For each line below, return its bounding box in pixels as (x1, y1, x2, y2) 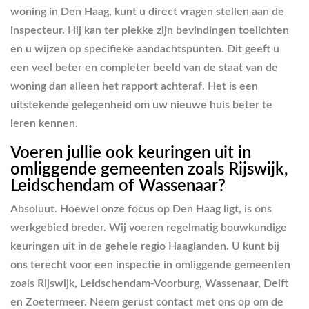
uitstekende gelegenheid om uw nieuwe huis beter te (10, 99, 272, 110)
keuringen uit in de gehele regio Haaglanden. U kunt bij (10, 241, 279, 252)
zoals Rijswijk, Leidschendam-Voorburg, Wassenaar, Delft (10, 278, 288, 290)
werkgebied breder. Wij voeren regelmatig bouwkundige (10, 222, 287, 234)
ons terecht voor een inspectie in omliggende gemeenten (10, 259, 290, 271)
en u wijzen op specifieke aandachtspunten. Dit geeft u (10, 43, 279, 54)
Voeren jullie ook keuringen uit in (10, 144, 251, 161)
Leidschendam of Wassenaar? (10, 177, 226, 195)
